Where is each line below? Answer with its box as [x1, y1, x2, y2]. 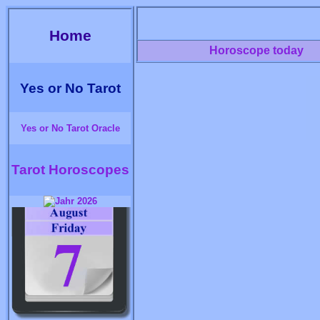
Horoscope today [209, 44, 304, 56]
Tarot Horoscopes [11, 162, 129, 177]
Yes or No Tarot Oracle [20, 123, 120, 134]
